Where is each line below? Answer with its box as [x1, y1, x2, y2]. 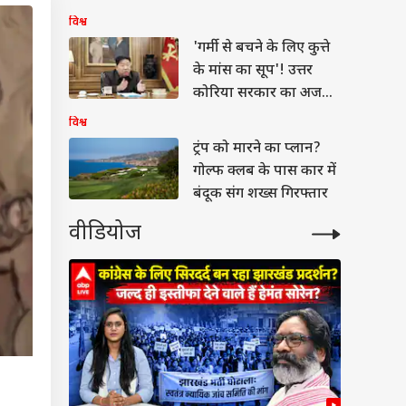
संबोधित [193, 6, 239, 25]
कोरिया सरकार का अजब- [193, 84, 336, 103]
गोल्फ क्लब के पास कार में [193, 162, 336, 181]
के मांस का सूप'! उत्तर [193, 62, 313, 81]
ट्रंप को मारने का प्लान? [193, 140, 321, 159]
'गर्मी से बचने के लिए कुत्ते [193, 39, 330, 58]
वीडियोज [69, 219, 141, 248]
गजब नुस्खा [193, 107, 256, 126]
